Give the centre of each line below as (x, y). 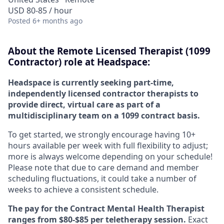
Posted (19, 21)
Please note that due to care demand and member (103, 167)
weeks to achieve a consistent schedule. (83, 189)
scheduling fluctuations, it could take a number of (102, 178)
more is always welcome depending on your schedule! (110, 156)
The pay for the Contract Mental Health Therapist (106, 208)
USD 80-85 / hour (40, 10)
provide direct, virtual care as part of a (84, 104)
